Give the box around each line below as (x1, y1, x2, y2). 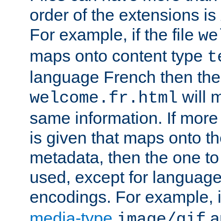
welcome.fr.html (30, 88, 178, 108)
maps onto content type (30, 46, 207, 65)
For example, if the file (30, 25, 198, 44)
